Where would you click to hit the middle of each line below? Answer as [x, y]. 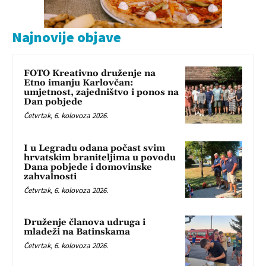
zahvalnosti [50, 176]
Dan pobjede [53, 102]
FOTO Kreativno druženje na [90, 73]
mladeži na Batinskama [77, 232]
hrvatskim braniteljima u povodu [100, 157]
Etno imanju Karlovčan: [79, 83]
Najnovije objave [66, 37]
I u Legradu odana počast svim [94, 148]
